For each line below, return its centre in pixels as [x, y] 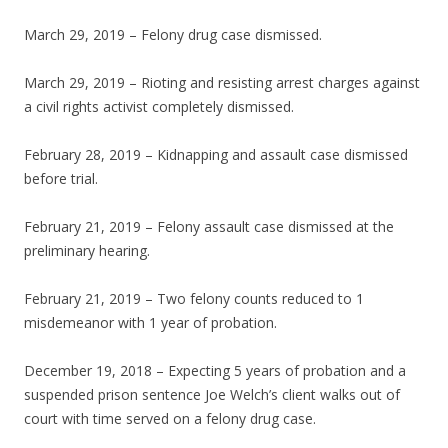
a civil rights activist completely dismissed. [159, 107]
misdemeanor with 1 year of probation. [150, 323]
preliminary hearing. [87, 251]
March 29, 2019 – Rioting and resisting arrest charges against [222, 83]
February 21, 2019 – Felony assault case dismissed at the [209, 227]
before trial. [61, 179]
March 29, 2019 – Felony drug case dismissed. [173, 35]
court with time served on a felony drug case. [170, 419]
